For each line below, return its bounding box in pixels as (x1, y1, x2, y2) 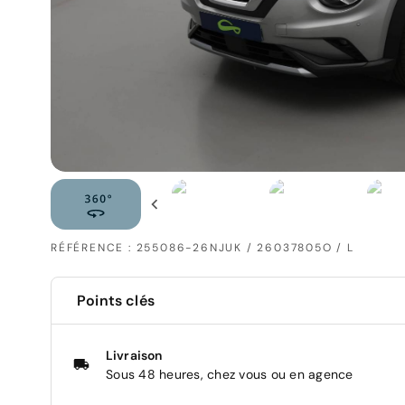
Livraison (106, 347, 163, 364)
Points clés (77, 291, 155, 311)
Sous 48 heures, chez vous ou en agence (106, 366, 353, 383)
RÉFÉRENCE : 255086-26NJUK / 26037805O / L (51, 240, 354, 256)
